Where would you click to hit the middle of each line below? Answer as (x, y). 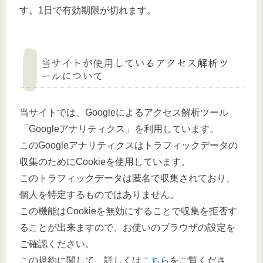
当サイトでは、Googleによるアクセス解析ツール (124, 112)
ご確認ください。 (57, 244)
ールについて (72, 75)
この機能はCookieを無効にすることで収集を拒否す (128, 211)
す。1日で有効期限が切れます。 (88, 10)
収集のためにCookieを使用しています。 (105, 161)
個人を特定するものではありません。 (99, 194)
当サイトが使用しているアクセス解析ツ (135, 62)
